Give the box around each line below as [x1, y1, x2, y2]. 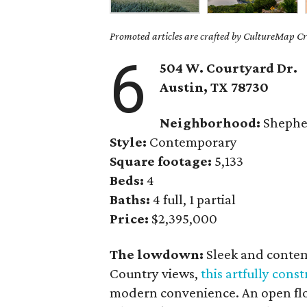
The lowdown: [110, 246, 207, 262]
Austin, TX [160, 79, 232, 95]
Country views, [110, 265, 201, 282]
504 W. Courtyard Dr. [160, 60, 298, 76]
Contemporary [147, 134, 238, 150]
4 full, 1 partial [150, 191, 236, 208]
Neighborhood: [160, 114, 261, 131]
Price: [110, 210, 149, 227]
